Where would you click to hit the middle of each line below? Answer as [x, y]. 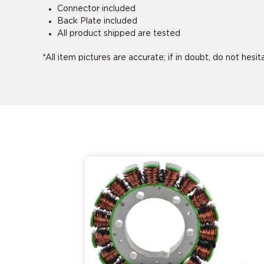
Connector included [96, 9]
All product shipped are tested [119, 33]
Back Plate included [97, 21]
